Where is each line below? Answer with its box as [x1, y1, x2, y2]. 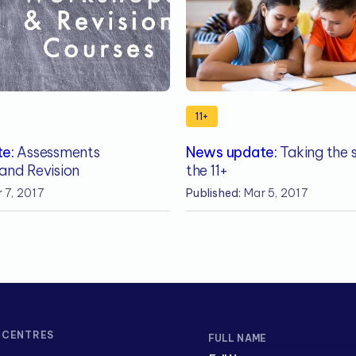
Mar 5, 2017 [241, 186, 308, 200]
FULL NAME [207, 332, 267, 344]
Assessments [14, 143, 100, 161]
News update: [186, 143, 277, 161]
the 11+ [186, 161, 229, 180]
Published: [186, 186, 242, 200]
